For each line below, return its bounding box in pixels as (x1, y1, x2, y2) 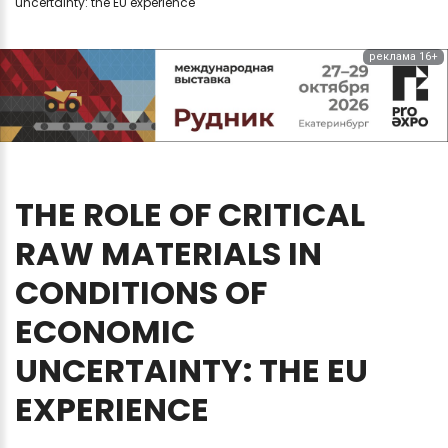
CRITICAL (218, 192, 365, 238)
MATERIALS (101, 231, 281, 277)
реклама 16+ (369, 49, 438, 63)
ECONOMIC (15, 309, 195, 355)
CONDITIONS (15, 270, 218, 316)
